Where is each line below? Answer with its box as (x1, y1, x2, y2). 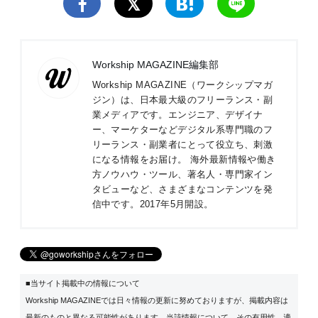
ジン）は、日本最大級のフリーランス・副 (92, 94, 273, 105)
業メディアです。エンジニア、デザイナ (92, 109, 263, 120)
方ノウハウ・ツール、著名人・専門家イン (92, 168, 273, 180)
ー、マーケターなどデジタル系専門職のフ (92, 124, 273, 135)
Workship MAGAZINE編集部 (92, 58, 219, 70)
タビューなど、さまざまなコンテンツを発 (92, 183, 273, 194)
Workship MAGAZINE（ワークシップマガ (92, 79, 273, 90)
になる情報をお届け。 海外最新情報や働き (92, 153, 276, 165)
